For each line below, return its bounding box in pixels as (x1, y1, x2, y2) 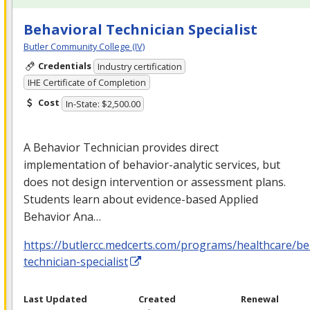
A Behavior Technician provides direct (24, 139, 219, 155)
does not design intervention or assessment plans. (24, 174, 286, 190)
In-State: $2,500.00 (65, 97, 140, 110)
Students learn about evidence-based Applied (24, 191, 258, 207)
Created (138, 292, 176, 305)
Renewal (240, 292, 279, 305)
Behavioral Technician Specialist (24, 19, 257, 39)
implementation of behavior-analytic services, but (24, 156, 280, 172)
